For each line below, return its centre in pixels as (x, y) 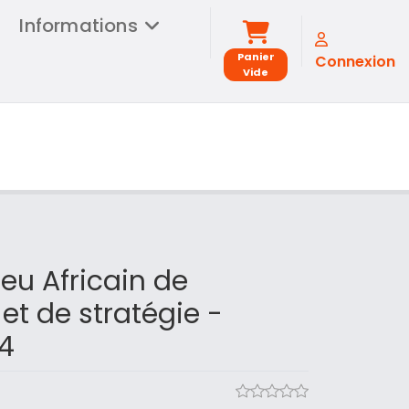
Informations (79, 26)
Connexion (355, 62)
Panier (256, 56)
